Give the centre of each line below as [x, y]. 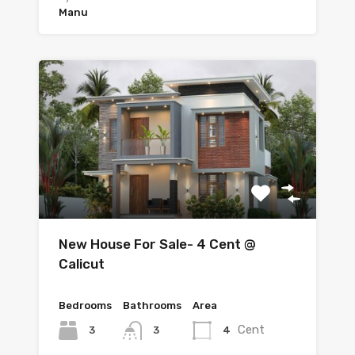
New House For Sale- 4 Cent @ [157, 244]
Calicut [82, 263]
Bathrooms [152, 305]
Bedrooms [85, 305]
